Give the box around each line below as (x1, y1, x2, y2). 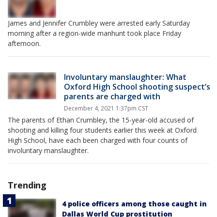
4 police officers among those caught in (62, 199, 207, 208)
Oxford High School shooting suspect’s (64, 81, 210, 92)
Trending (8, 179, 47, 191)
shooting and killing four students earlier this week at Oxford (8, 125, 197, 135)
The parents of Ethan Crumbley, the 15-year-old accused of (8, 115, 194, 124)
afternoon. (8, 38, 41, 48)
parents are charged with (64, 91, 160, 102)
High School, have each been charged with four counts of (8, 135, 187, 145)
